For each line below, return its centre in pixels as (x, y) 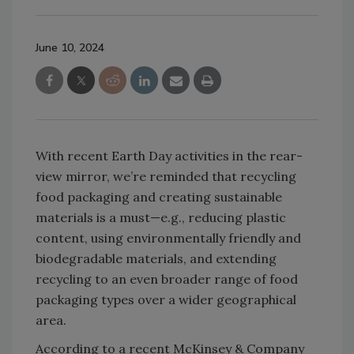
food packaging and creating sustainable (159, 197)
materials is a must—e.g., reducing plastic (161, 218)
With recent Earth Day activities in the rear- (169, 156)
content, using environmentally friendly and (168, 238)
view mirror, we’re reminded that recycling (166, 177)
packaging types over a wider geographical (166, 300)
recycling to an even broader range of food (167, 279)
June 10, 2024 (70, 48)
